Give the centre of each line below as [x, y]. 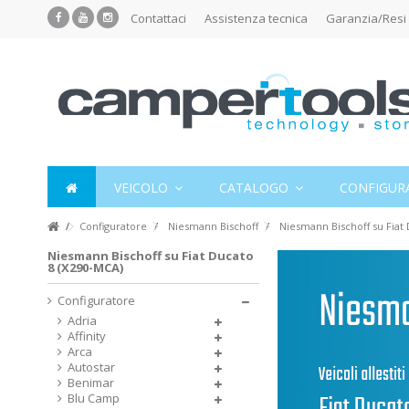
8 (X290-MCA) [85, 267]
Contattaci [158, 18]
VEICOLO [143, 187]
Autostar [91, 367]
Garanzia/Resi [366, 18]
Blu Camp [94, 398]
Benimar [91, 383]
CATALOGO [256, 187]
